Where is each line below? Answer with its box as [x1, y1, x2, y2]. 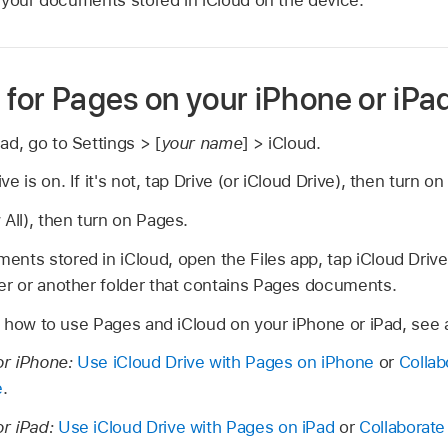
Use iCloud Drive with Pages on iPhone [77, 352, 374, 373]
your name [160, 132, 243, 153]
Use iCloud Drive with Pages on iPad [57, 417, 335, 438]
